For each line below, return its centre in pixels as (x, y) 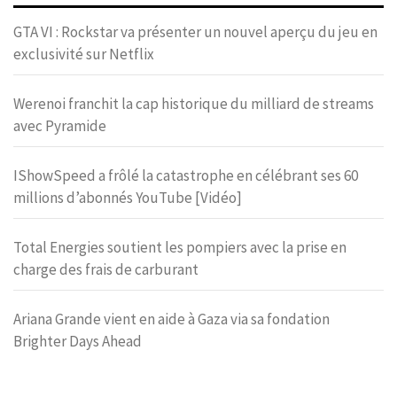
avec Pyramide (61, 125)
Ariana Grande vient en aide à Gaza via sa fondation (171, 319)
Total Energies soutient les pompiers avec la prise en (180, 247)
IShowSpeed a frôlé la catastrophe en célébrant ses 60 (186, 175)
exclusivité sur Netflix (84, 54)
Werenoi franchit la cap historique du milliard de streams (194, 103)
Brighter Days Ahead (78, 341)
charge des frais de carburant (106, 269)
